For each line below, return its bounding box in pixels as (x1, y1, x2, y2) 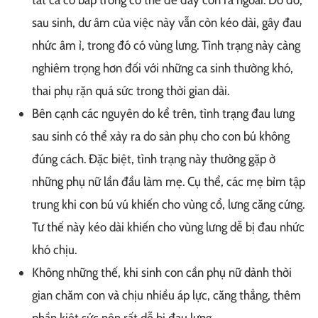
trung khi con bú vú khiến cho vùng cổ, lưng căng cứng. (32, 196, 305, 212)
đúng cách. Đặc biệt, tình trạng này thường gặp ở (32, 150, 275, 167)
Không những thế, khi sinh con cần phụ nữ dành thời (32, 264, 292, 280)
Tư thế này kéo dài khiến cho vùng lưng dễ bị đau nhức (32, 219, 305, 235)
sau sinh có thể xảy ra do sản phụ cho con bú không (32, 128, 290, 144)
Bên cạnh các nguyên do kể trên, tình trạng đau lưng (32, 105, 295, 121)
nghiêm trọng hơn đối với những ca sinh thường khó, (32, 60, 293, 76)
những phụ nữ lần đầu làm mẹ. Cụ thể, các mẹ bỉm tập (32, 173, 305, 190)
